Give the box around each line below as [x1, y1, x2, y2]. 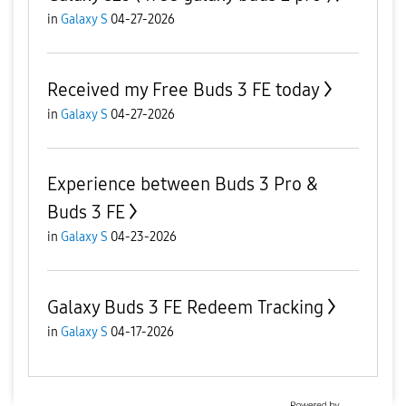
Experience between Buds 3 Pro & [47, 173, 318, 195]
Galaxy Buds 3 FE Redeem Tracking [47, 296, 324, 318]
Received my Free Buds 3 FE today [47, 79, 320, 101]
